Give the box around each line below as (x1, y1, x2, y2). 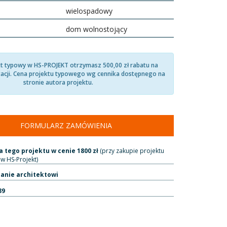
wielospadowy (65, 6, 112, 16)
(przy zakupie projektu (98, 146, 164, 155)
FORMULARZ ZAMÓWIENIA (20, 121, 112, 130)
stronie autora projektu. (23, 78, 93, 87)
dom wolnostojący (65, 24, 127, 34)
